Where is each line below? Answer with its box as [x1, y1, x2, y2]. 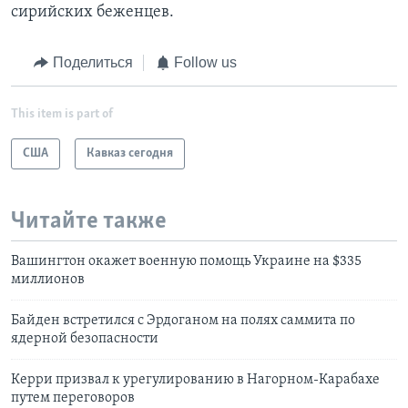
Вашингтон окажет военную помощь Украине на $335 [11, 254, 362, 270]
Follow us [174, 55, 237, 71]
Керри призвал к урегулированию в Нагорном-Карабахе [11, 372, 380, 388]
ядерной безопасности [11, 331, 158, 347]
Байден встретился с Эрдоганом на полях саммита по [11, 313, 355, 329]
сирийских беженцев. [11, 4, 174, 22]
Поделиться [52, 55, 133, 71]
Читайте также [11, 209, 167, 234]
